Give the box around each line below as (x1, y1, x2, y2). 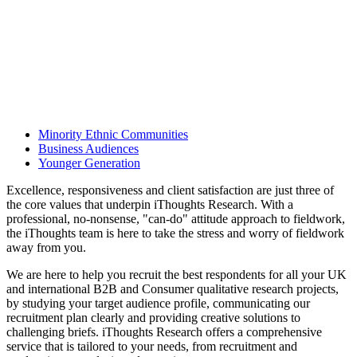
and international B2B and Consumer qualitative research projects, (6, 282, 339, 296)
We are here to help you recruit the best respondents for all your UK (6, 268, 347, 282)
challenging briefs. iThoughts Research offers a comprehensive (6, 325, 322, 339)
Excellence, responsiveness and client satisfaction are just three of (6, 183, 334, 198)
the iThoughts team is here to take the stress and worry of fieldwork (6, 226, 344, 241)
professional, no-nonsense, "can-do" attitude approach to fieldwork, (6, 212, 345, 226)
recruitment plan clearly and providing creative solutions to (6, 311, 300, 325)
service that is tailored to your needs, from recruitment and (6, 339, 297, 354)
